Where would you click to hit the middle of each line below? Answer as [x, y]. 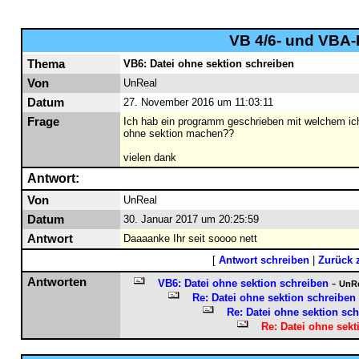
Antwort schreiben [264, 260]
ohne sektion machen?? [178, 133]
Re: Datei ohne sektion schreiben [274, 298]
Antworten [56, 282]
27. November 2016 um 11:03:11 [198, 102]
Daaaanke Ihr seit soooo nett [190, 238]
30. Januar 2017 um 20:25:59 [191, 219]
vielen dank [149, 157]
